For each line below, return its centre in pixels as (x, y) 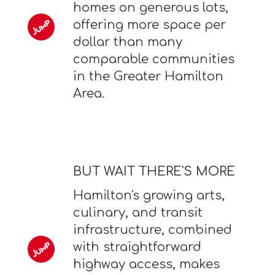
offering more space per (149, 25)
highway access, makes (146, 265)
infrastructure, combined (152, 230)
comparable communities (153, 60)
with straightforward (137, 247)
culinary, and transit (137, 213)
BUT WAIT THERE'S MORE (154, 172)
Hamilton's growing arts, (149, 196)
